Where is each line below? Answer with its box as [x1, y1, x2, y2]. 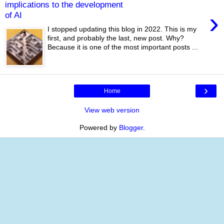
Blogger [118, 123, 143, 131]
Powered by [79, 123, 119, 131]
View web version [84, 106, 139, 114]
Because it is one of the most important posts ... [47, 43, 198, 51]
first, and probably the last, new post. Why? [47, 34, 184, 42]
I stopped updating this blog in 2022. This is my [47, 25, 197, 33]
